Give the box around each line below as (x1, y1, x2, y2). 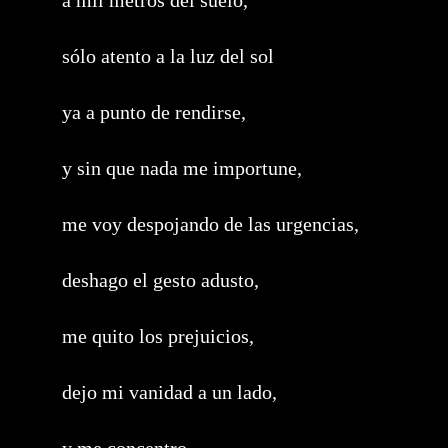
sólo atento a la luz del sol (62, 45, 274, 67)
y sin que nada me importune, (62, 157, 302, 179)
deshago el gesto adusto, (62, 269, 259, 291)
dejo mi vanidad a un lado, (62, 381, 277, 403)
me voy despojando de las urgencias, (62, 213, 359, 235)
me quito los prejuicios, (62, 325, 254, 347)
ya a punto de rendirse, (62, 101, 246, 123)
